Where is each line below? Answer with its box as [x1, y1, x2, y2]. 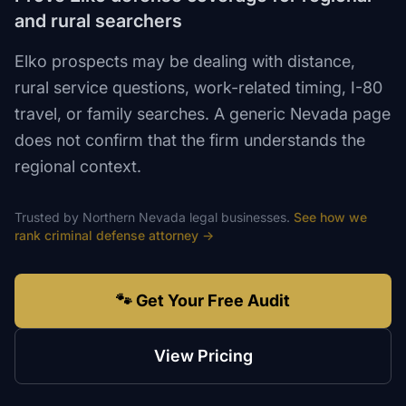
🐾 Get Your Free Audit [116, 291, 290, 310]
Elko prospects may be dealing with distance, [14, 52, 355, 71]
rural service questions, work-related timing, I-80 [14, 78, 382, 97]
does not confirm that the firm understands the [14, 130, 365, 150]
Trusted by [14, 209, 82, 225]
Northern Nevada [82, 209, 186, 225]
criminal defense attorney [44, 227, 198, 243]
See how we [294, 209, 367, 225]
